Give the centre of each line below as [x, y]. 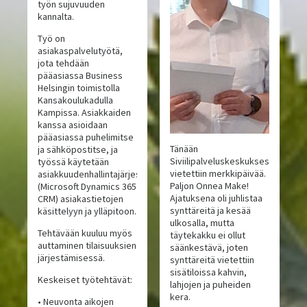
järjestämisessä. [72, 258]
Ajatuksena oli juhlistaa [216, 198]
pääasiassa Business [81, 76]
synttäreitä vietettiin [212, 260]
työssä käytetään [74, 162]
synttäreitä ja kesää [210, 211]
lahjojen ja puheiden [210, 285]
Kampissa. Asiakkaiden [85, 113]
